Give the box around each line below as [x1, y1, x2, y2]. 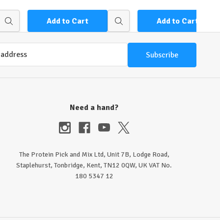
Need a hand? [70, 103, 119, 113]
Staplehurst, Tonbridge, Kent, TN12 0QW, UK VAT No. [16, 161, 172, 170]
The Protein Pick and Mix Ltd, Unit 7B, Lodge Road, [19, 150, 169, 159]
